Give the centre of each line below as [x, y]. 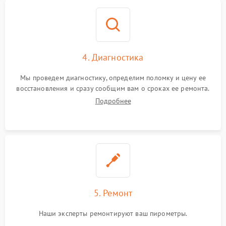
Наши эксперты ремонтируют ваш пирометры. [113, 213]
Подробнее [113, 101]
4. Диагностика [113, 57]
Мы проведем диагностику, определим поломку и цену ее [113, 78]
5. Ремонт [113, 193]
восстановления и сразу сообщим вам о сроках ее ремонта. [113, 88]
